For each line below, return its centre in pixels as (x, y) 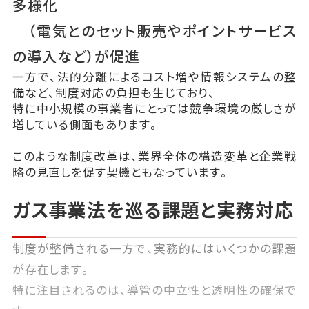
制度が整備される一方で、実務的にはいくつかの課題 (154, 248)
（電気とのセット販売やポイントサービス (154, 30)
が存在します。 (52, 269)
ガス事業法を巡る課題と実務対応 (153, 209)
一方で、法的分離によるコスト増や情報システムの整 (154, 76)
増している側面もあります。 (86, 124)
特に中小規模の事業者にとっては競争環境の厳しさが (154, 108)
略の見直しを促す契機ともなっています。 (121, 171)
